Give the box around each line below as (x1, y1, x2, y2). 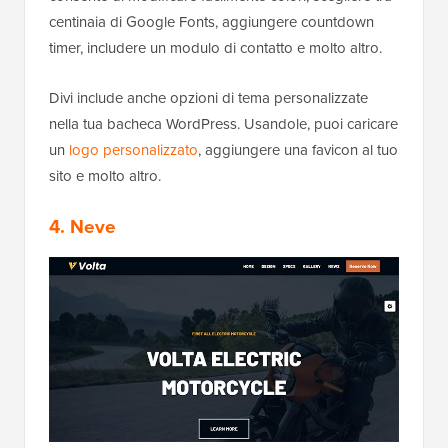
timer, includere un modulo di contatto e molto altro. (49, 36, 382, 59)
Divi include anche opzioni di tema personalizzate (49, 86, 368, 109)
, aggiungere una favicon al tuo (198, 138, 398, 161)
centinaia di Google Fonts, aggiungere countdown (49, 10, 374, 33)
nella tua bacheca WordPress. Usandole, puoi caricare (49, 112, 398, 135)
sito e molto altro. (49, 164, 161, 187)
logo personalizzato (69, 138, 198, 161)
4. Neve (49, 211, 116, 241)
